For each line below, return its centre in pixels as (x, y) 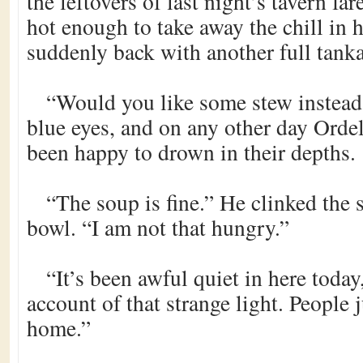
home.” (59, 328)
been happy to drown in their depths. (191, 152)
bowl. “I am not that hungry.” (158, 227)
